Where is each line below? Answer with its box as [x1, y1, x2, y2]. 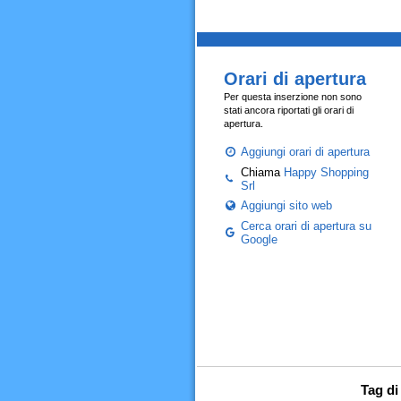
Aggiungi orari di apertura [240, 145, 370, 158]
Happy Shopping [283, 166, 369, 179]
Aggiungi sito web [240, 199, 332, 212]
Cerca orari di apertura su [240, 219, 371, 233]
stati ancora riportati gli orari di [223, 105, 354, 115]
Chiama [240, 166, 284, 179]
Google [240, 233, 277, 246]
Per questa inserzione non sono [223, 91, 362, 102]
